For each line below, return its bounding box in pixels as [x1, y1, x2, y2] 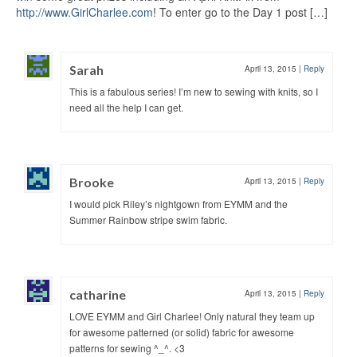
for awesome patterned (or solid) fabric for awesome [69, 324, 294, 339]
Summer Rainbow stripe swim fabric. [69, 212, 227, 226]
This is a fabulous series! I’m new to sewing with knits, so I [69, 84, 318, 98]
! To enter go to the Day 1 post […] [153, 3, 328, 20]
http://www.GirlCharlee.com [16, 3, 153, 20]
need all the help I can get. [69, 100, 183, 114]
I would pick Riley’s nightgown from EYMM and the [69, 196, 288, 210]
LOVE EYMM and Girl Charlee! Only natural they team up [69, 308, 315, 323]
